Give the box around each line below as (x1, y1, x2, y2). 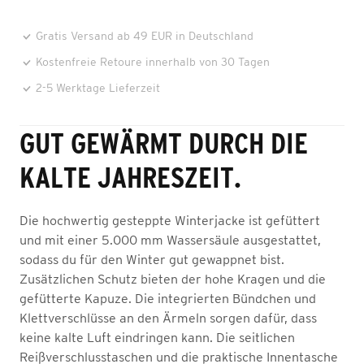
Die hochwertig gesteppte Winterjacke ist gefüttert (19, 213, 320, 227)
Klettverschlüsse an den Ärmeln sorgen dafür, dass (19, 310, 317, 325)
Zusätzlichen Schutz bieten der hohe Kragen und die (19, 271, 326, 286)
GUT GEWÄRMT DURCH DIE (19, 127, 308, 159)
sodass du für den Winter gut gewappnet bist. (19, 252, 284, 266)
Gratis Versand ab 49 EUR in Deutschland (36, 29, 253, 42)
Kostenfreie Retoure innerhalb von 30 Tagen (36, 55, 270, 68)
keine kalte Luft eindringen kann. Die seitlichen (19, 330, 295, 344)
